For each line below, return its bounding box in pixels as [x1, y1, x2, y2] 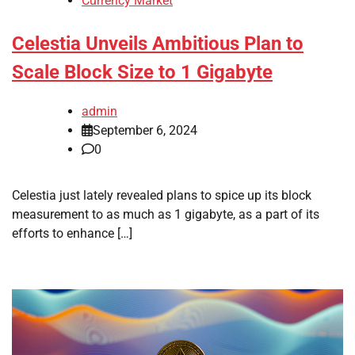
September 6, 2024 [93, 122, 197, 138]
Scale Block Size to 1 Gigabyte [12, 61, 273, 84]
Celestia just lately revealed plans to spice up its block [12, 187, 311, 203]
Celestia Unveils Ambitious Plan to [12, 32, 303, 55]
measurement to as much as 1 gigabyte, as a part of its [12, 206, 319, 222]
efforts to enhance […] [12, 225, 132, 241]
